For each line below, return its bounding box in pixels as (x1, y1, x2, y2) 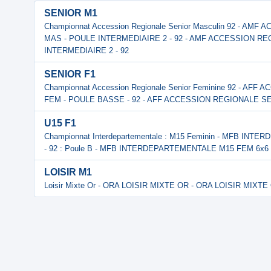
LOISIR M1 (44, 167, 92, 177)
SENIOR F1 (44, 69, 96, 79)
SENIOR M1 (44, 8, 97, 18)
